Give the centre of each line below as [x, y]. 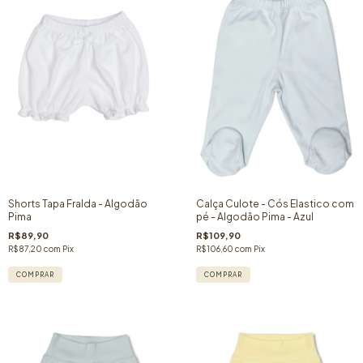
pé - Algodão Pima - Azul [254, 216]
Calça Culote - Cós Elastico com [275, 203]
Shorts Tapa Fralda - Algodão [78, 203]
